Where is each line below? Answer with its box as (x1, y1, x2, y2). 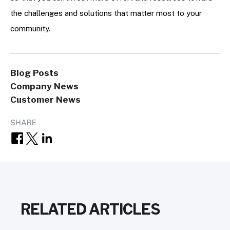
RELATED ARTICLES (21, 200, 160, 219)
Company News (10, 81, 79, 92)
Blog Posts (10, 68, 59, 79)
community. (10, 24, 50, 33)
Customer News (10, 94, 81, 105)
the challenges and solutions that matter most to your (10, 9, 202, 18)
